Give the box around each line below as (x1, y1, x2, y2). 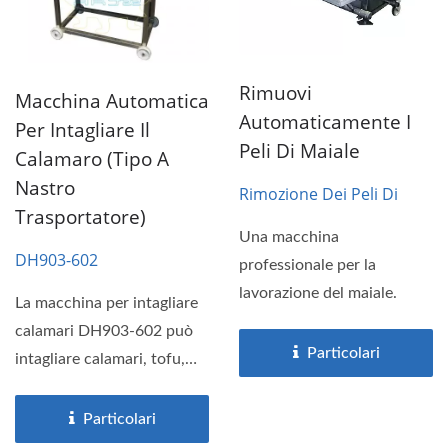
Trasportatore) (15, 203, 146, 230)
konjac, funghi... (15, 378, 126, 395)
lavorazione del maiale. (239, 285, 397, 301)
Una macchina (239, 229, 339, 245)
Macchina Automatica (15, 87, 209, 114)
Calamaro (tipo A (15, 145, 169, 172)
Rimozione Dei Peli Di (239, 183, 398, 205)
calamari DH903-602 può (15, 322, 193, 339)
